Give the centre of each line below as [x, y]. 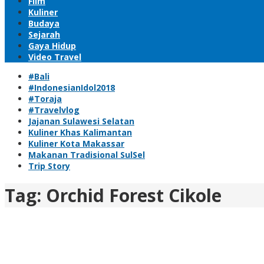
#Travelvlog [54, 110]
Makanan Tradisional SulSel [87, 155]
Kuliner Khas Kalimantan [80, 132]
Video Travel [55, 57]
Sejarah [44, 34]
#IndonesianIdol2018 [72, 88]
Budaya [44, 23]
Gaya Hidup [52, 46]
